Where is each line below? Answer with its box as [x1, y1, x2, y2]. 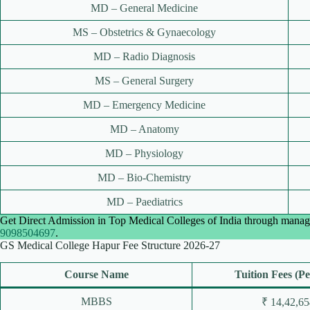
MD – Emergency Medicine [83, 99, 206, 111]
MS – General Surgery [95, 75, 194, 87]
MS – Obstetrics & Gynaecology [73, 26, 216, 39]
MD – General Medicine [91, 2, 198, 15]
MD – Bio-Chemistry [98, 172, 191, 184]
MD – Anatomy [109, 123, 179, 136]
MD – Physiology [105, 147, 183, 160]
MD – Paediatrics [106, 196, 183, 208]
